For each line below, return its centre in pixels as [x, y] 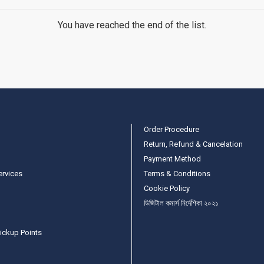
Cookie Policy [167, 188]
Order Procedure [171, 129]
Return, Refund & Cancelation [193, 144]
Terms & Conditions [177, 173]
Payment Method [172, 159]
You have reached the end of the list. [132, 25]
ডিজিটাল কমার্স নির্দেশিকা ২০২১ [181, 203]
